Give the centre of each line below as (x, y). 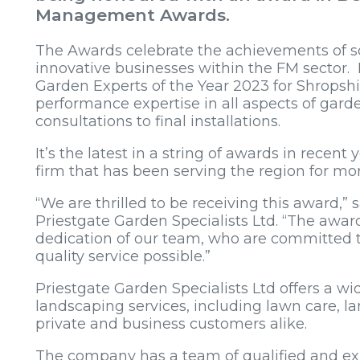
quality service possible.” (123, 256)
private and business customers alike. (171, 323)
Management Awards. (133, 14)
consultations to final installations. (158, 121)
